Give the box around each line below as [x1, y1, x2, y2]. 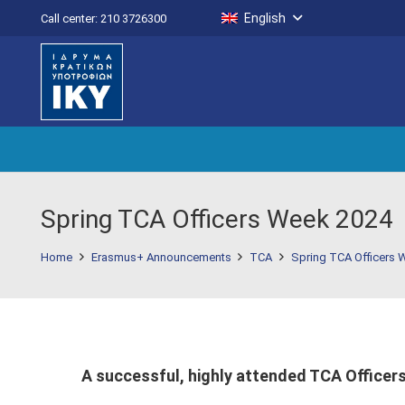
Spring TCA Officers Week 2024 [41, 204, 393, 234]
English [244, 11, 287, 25]
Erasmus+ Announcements [90, 250, 231, 264]
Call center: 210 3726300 [41, 11, 166, 25]
